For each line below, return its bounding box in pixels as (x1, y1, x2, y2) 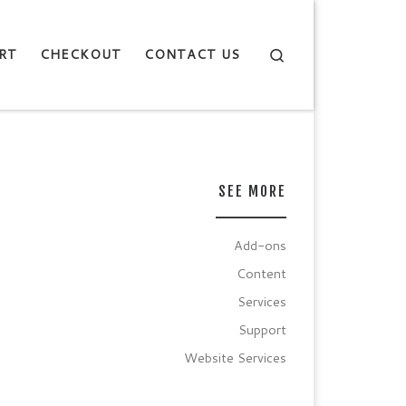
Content (237, 264, 286, 284)
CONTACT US (144, 44, 240, 64)
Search (285, 43, 327, 63)
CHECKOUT (40, 44, 121, 64)
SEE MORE (218, 182, 286, 201)
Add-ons (234, 236, 286, 256)
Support (238, 320, 286, 340)
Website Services (184, 348, 286, 368)
